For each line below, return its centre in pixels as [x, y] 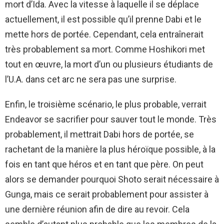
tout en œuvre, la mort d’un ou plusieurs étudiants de [109, 64]
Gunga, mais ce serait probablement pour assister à [107, 194]
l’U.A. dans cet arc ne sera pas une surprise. [91, 79]
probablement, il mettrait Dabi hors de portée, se [99, 134]
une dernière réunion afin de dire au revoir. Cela [97, 209]
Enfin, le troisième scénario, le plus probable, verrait [106, 104]
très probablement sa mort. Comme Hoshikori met [105, 49]
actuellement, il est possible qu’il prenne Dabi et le [103, 19]
